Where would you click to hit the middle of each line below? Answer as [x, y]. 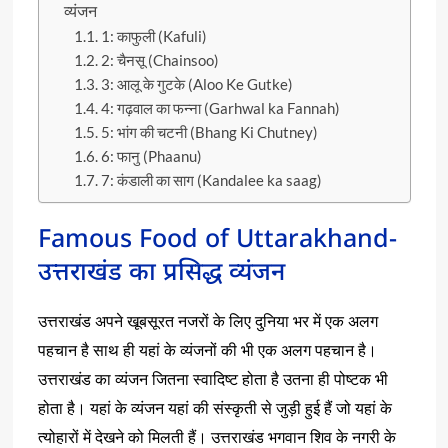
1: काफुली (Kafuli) [154, 37]
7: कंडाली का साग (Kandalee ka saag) [212, 181]
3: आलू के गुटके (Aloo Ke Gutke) [197, 85]
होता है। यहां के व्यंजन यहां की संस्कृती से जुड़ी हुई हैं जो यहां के [214, 408]
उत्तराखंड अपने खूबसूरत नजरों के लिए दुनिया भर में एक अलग [207, 321]
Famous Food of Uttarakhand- [217, 237]
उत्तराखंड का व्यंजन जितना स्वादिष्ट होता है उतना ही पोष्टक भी [212, 379]
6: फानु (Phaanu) [152, 157]
